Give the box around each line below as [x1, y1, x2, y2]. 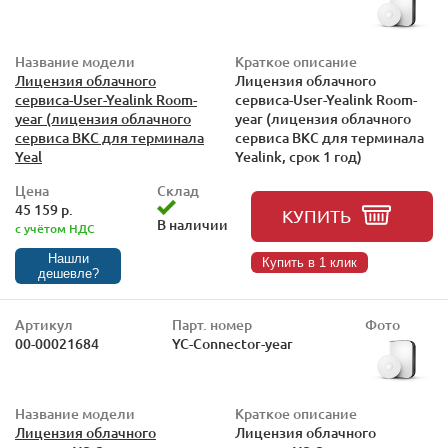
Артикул [15, 315, 73, 334]
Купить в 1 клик [262, 255, 357, 270]
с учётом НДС [15, 220, 95, 237]
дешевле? [37, 266, 99, 281]
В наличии [156, 215, 228, 234]
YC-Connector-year [171, 334, 293, 353]
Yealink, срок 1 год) [235, 147, 362, 166]
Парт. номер [171, 315, 252, 334]
